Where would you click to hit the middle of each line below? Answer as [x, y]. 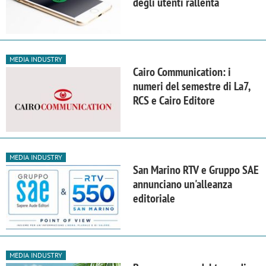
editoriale [154, 199]
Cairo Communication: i [182, 72]
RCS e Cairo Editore [174, 101]
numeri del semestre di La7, [191, 86]
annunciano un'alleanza [183, 184]
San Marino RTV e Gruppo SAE [196, 170]
